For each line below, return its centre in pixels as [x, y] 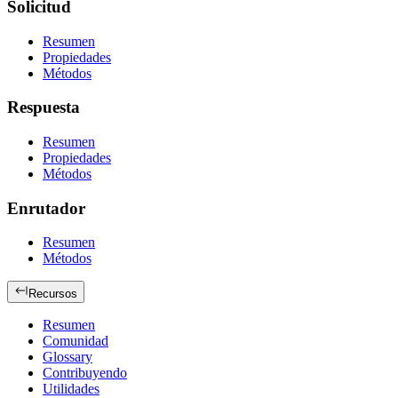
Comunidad [76, 341]
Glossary [68, 357]
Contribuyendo [85, 373]
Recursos [53, 294]
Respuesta [44, 107]
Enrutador [46, 208]
